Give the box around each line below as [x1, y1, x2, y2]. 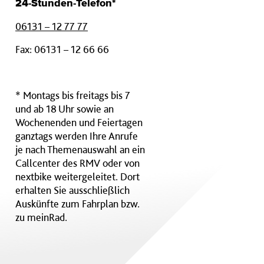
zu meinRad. [15, 211, 67, 223]
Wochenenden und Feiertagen [15, 116, 143, 128]
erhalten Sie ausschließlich [15, 184, 130, 196]
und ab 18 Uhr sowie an [15, 103, 114, 115]
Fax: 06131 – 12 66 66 [15, 43, 109, 55]
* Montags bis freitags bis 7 [15, 89, 130, 101]
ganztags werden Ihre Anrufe [15, 130, 138, 142]
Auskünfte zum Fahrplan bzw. [15, 197, 140, 210]
